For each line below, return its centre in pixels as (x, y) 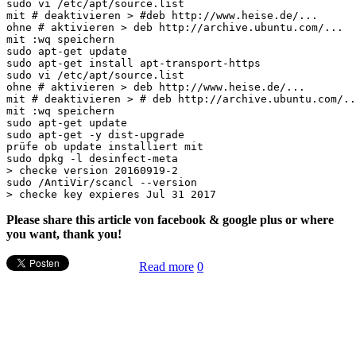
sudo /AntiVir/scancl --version (102, 183)
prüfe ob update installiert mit (105, 147)
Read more (166, 267)
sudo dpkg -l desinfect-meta (92, 159)
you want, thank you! (64, 234)
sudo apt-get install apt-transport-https (133, 64)
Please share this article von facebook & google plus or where (170, 220)
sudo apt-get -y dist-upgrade (95, 135)
